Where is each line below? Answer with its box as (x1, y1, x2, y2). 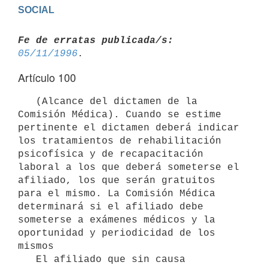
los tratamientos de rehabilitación (18, 135, 221, 147)
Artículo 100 (18, 69, 76, 85)
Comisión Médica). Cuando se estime (18, 109, 221, 120)
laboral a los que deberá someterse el (18, 162, 239, 173)
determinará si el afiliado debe (18, 201, 203, 212)
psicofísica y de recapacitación (18, 148, 203, 160)
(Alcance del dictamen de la (18, 96, 36, 107)
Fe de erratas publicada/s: (18, 35, 173, 46)
